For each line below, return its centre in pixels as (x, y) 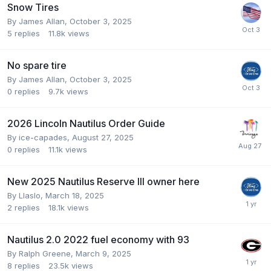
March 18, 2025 (75, 195)
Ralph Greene (45, 253)
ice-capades (43, 137)
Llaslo (30, 195)
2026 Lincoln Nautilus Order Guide (86, 123)
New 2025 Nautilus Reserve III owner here (103, 181)
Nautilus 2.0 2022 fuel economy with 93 (98, 239)
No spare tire (37, 65)
